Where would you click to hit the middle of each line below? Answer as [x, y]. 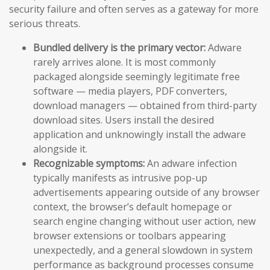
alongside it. [60, 149]
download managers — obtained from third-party [145, 106]
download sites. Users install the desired [124, 120]
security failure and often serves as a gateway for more [134, 9]
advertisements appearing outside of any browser [146, 193]
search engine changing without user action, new [144, 221]
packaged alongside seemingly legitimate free [137, 77]
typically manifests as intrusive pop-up [120, 178]
